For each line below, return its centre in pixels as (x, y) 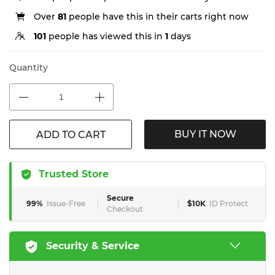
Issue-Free (66, 203)
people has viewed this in (106, 36)
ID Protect (229, 203)
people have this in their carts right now (157, 17)
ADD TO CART (71, 135)
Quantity (29, 68)
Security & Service (93, 246)
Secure (120, 198)
